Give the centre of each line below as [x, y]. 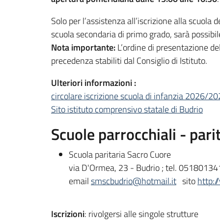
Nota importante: [83, 47]
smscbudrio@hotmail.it [134, 181]
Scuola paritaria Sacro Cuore [120, 154]
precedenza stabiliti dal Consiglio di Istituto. [129, 60]
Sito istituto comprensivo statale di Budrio [127, 109]
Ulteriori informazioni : [95, 82]
